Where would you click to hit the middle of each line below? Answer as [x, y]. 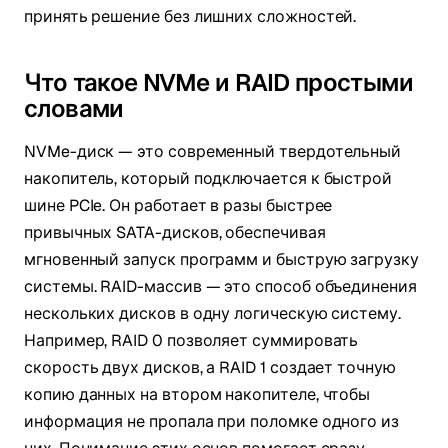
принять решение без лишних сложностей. [190, 17]
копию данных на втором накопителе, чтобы [197, 395]
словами [74, 109]
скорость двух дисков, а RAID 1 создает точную [210, 368]
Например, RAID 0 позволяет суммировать [191, 341]
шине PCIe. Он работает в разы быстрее [178, 206]
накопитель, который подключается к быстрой [208, 179]
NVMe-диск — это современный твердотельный [213, 152]
